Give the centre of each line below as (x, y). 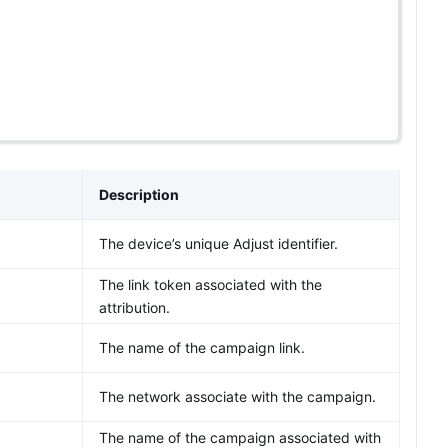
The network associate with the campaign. (237, 396)
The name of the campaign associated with (240, 437)
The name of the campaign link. (202, 347)
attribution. (134, 307)
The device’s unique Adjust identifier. (218, 243)
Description (139, 194)
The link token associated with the (210, 284)
